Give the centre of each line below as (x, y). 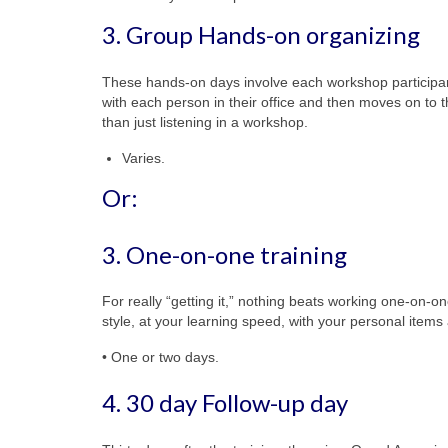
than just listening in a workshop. (205, 121)
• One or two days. (160, 357)
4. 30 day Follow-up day (225, 403)
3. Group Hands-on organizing (261, 34)
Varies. (143, 157)
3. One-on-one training (224, 254)
